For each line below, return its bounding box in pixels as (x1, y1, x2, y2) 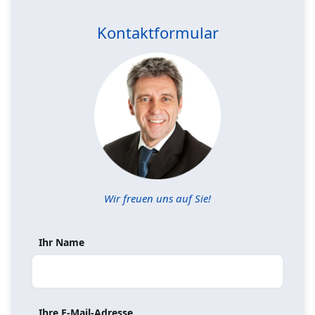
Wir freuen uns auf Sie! (104, 191, 211, 206)
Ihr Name (39, 236, 84, 250)
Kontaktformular (96, 22, 219, 44)
